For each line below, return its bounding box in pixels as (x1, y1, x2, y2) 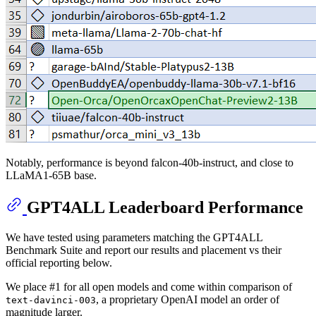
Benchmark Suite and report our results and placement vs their (6, 243, 281, 256)
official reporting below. (6, 256, 112, 269)
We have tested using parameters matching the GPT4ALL (6, 231, 262, 243)
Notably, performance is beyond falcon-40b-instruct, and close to (6, 156, 293, 169)
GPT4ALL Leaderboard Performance (27, 197, 303, 217)
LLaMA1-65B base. (6, 169, 97, 181)
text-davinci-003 (6, 294, 96, 305)
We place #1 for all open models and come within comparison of (6, 280, 292, 293)
